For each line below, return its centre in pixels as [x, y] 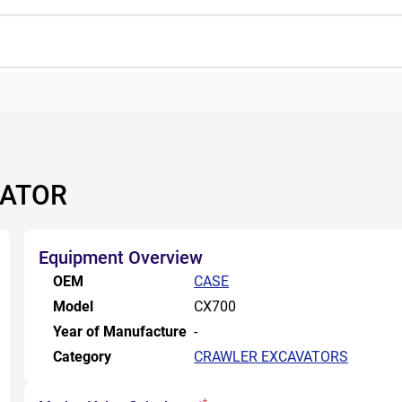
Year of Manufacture [120, 332]
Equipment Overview [121, 258]
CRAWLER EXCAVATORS [271, 357]
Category [82, 357]
